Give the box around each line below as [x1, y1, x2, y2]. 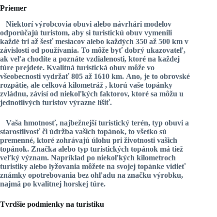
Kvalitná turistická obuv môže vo [46, 63, 155, 72]
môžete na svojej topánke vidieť [80, 162, 186, 170]
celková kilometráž [42, 80, 105, 89]
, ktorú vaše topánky [105, 80, 172, 89]
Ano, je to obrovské [126, 72, 190, 80]
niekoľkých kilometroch [97, 153, 176, 162]
